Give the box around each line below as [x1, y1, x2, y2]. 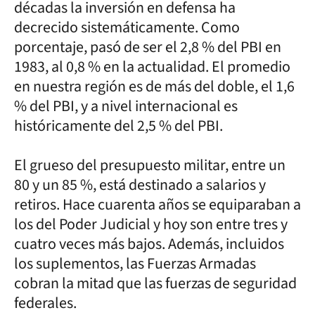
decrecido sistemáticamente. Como [14, 16, 240, 39]
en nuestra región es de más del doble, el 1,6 [14, 75, 295, 98]
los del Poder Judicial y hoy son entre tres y [14, 213, 288, 236]
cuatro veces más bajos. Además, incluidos [14, 233, 284, 255]
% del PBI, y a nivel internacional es [14, 95, 238, 117]
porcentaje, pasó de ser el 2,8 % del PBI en [14, 36, 281, 58]
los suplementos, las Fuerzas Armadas [14, 252, 256, 275]
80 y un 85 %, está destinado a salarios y [14, 174, 266, 196]
